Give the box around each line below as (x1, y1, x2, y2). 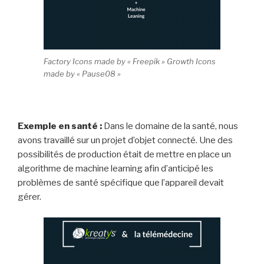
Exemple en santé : (18, 121, 102, 132)
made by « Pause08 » (44, 69, 121, 79)
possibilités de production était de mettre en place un (18, 149, 231, 160)
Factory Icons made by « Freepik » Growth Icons (44, 57, 216, 67)
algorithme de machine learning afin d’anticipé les (18, 163, 213, 174)
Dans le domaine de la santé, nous (102, 121, 238, 132)
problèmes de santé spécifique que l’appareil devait (18, 177, 224, 189)
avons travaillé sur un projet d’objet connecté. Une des (18, 135, 233, 146)
